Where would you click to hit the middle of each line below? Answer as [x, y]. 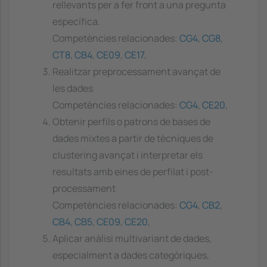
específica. [76, 22]
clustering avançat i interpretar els [128, 155]
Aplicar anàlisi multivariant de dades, [132, 239]
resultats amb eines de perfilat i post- [133, 172]
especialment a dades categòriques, [131, 255]
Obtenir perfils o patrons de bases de [131, 122]
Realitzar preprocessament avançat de [136, 72]
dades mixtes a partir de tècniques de [133, 139]
